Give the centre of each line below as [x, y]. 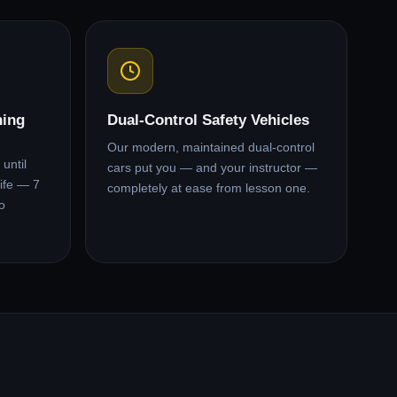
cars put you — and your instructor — [212, 167]
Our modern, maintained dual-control [211, 147]
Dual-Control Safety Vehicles [208, 120]
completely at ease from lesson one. [209, 188]
